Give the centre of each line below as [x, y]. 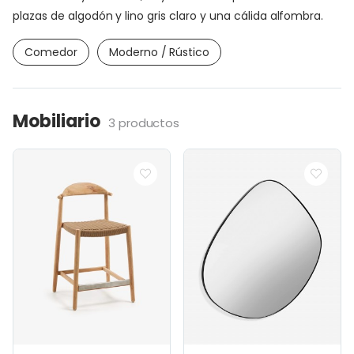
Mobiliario [56, 121]
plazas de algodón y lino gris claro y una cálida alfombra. [168, 15]
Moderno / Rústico [159, 52]
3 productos [144, 122]
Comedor [51, 52]
